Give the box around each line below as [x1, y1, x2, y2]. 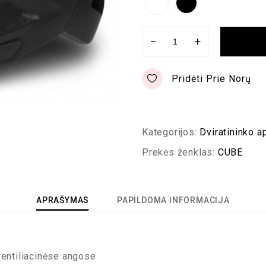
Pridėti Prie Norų [172, 72, 251, 84]
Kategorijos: [142, 126, 200, 138]
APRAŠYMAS [36, 195, 90, 205]
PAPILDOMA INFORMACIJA [117, 195, 230, 205]
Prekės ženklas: [142, 147, 218, 158]
